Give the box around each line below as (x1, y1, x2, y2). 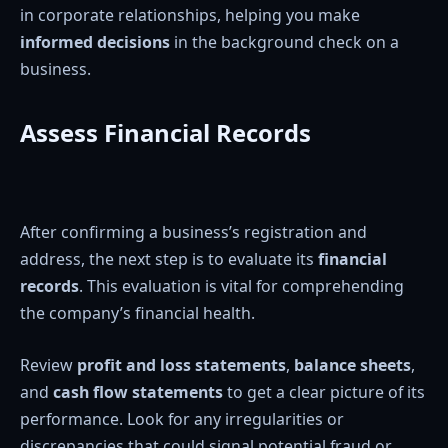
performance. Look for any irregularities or (20, 407, 344, 430)
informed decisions (20, 30, 170, 53)
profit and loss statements (77, 353, 286, 376)
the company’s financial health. (20, 302, 255, 325)
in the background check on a (170, 30, 399, 53)
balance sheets (294, 353, 411, 376)
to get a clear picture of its (223, 380, 425, 403)
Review (20, 353, 77, 376)
